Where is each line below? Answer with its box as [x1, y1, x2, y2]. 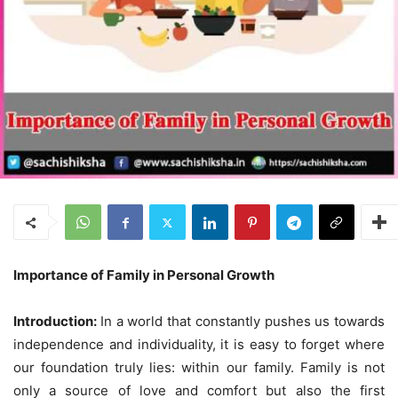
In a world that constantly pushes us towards [99, 313, 385, 330]
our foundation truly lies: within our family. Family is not [13, 359, 385, 377]
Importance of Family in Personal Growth [13, 267, 275, 284]
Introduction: [13, 313, 100, 330]
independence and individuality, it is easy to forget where [13, 336, 385, 354]
